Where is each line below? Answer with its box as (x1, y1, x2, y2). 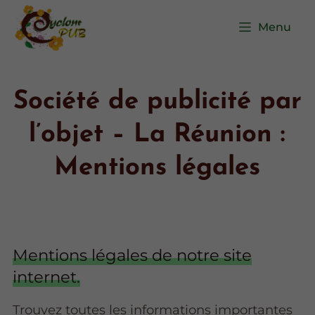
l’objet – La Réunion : (29, 122, 286, 148)
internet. (13, 266, 81, 287)
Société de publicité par (13, 89, 302, 115)
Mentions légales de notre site (13, 245, 252, 265)
